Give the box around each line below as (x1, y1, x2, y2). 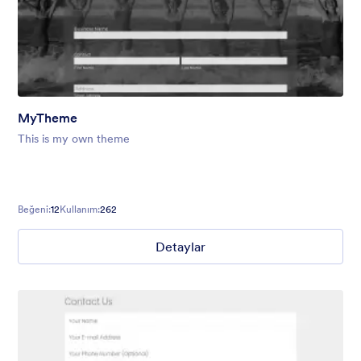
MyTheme (18, 109, 77, 126)
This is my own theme (18, 131, 130, 146)
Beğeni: (18, 202, 51, 215)
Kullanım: (60, 202, 100, 215)
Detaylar (156, 238, 205, 255)
